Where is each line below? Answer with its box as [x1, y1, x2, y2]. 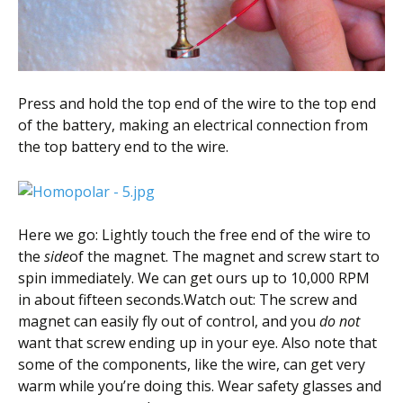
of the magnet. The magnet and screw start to [69, 246, 380, 266]
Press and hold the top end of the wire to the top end [18, 94, 376, 114]
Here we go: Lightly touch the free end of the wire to [18, 224, 371, 245]
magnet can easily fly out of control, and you [18, 310, 319, 331]
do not [319, 310, 360, 331]
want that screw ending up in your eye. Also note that [18, 332, 377, 353]
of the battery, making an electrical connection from [18, 115, 368, 136]
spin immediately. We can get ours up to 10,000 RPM [18, 267, 370, 288]
